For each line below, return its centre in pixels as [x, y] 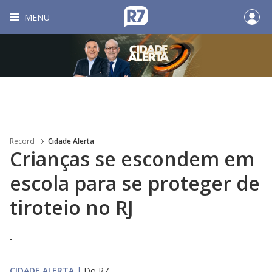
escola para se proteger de [135, 183]
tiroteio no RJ [72, 207]
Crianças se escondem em [132, 159]
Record [22, 141]
